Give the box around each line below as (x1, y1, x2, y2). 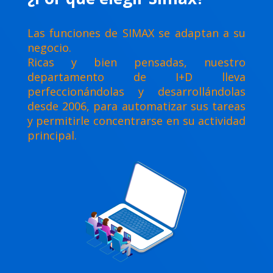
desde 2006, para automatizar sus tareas (27, 98, 246, 113)
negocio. (27, 40, 71, 55)
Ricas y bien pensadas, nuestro (27, 54, 246, 69)
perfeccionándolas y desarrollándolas (27, 83, 246, 99)
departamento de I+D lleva (27, 69, 246, 84)
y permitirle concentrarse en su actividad (27, 113, 246, 128)
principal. (27, 127, 77, 143)
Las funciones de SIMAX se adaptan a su (27, 25, 246, 40)
